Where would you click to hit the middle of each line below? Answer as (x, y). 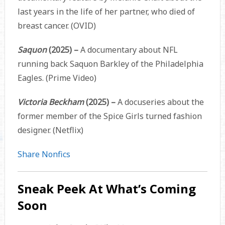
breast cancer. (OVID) (57, 26)
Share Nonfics (44, 154)
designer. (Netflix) (50, 130)
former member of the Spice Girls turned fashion (109, 116)
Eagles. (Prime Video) (57, 78)
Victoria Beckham (51, 102)
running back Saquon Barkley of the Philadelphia (110, 64)
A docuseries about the (160, 102)
